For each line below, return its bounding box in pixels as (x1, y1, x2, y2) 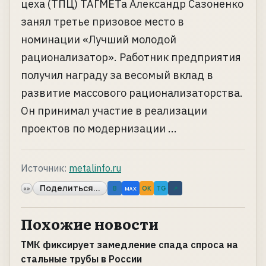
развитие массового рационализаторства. (21, 86, 243, 100)
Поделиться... (40, 182, 100, 194)
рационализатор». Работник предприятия (21, 50, 241, 65)
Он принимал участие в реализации (21, 104, 207, 118)
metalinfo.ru (69, 162, 121, 175)
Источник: (21, 162, 66, 175)
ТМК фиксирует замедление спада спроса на (21, 239, 238, 251)
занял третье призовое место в (21, 15, 184, 29)
